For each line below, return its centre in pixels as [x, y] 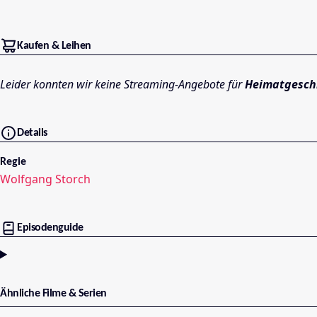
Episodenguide [50, 228]
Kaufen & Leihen [54, 46]
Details [32, 133]
